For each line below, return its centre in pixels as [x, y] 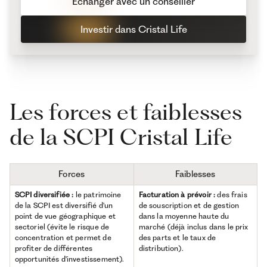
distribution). [161, 249]
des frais [231, 195]
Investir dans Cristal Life [133, 29]
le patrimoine [97, 195]
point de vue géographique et [65, 216]
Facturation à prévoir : [177, 195]
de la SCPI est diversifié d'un [64, 206]
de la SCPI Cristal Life [121, 136]
